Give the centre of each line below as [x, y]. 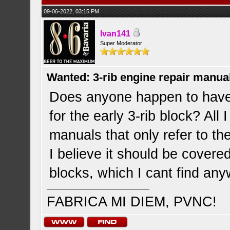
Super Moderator [121, 43]
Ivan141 [116, 34]
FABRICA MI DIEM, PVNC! [132, 202]
